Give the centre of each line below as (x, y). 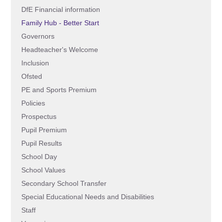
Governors (38, 36)
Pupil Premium (44, 130)
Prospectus (39, 116)
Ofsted (31, 76)
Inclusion (35, 63)
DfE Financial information (60, 9)
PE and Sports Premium (59, 90)
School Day (39, 157)
